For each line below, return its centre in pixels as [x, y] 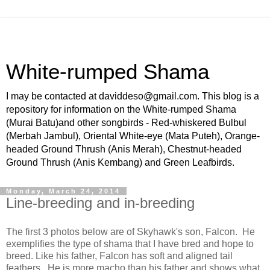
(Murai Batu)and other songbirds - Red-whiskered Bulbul [126, 123]
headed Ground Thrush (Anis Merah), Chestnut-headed [124, 149]
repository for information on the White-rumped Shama [121, 109]
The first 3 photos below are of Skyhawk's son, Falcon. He [130, 231]
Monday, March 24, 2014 [63, 191]
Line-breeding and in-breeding [100, 203]
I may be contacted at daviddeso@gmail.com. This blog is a [133, 96]
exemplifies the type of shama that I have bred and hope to [130, 243]
